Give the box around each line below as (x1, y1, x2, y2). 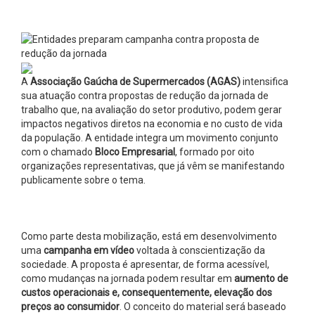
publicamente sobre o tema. (21, 174, 146, 186)
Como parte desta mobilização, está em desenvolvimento (21, 230, 277, 242)
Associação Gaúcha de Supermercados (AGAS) (30, 75, 240, 87)
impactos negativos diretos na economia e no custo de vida (21, 117, 283, 129)
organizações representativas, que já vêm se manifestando (21, 160, 285, 172)
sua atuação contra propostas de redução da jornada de (21, 89, 269, 101)
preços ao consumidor (21, 300, 120, 312)
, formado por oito (175, 146, 255, 157)
